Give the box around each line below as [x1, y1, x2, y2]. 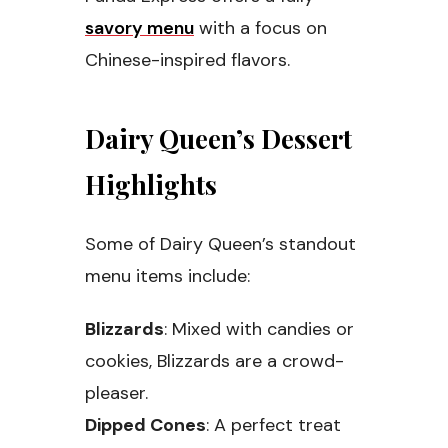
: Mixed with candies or [164, 317, 354, 342]
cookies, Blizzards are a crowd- [85, 349, 344, 374]
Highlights [85, 167, 217, 203]
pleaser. [85, 381, 148, 406]
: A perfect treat [206, 413, 341, 438]
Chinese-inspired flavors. [85, 48, 290, 73]
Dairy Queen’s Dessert [85, 121, 352, 157]
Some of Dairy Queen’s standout [85, 232, 356, 257]
